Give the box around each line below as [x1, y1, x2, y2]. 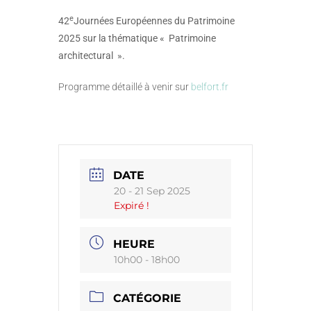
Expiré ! [114, 199, 149, 212]
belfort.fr [191, 81, 228, 92]
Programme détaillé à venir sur [58, 81, 191, 92]
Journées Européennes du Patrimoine [74, 15, 235, 26]
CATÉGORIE [113, 291, 181, 305]
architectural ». [58, 49, 125, 61]
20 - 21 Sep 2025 [114, 185, 190, 198]
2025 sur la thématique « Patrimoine [58, 32, 216, 44]
